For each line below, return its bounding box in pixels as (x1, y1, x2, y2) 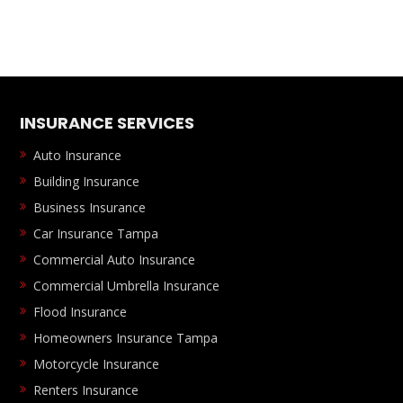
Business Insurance (33, 199, 147, 217)
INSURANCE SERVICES (20, 112, 195, 135)
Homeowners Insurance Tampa (33, 329, 219, 347)
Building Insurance (33, 173, 140, 191)
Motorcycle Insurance (33, 355, 160, 373)
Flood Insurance (33, 303, 128, 321)
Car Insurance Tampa (33, 225, 159, 243)
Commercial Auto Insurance (33, 251, 196, 269)
